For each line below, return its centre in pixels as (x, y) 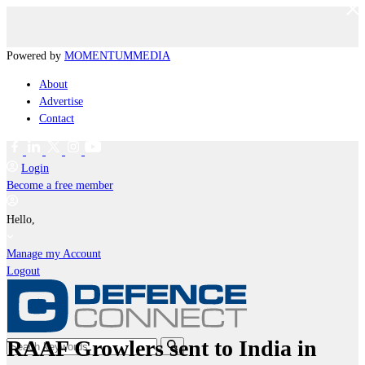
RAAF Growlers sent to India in (162, 348)
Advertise (61, 101)
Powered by (35, 56)
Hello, (22, 220)
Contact (57, 119)
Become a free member (60, 185)
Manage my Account (54, 254)
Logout (23, 271)
